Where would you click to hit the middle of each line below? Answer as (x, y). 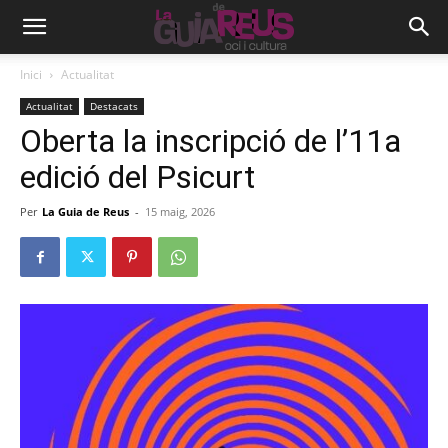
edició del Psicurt (137, 177)
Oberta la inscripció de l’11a (210, 141)
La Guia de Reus (85, 211)
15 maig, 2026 (180, 211)
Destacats (114, 106)
